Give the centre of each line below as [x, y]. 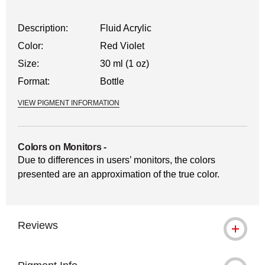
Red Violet [122, 46]
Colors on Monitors [60, 147]
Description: [43, 28]
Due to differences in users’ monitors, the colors [117, 160]
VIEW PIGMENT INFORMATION [69, 103]
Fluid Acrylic [126, 28]
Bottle [112, 81]
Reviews [38, 225]
